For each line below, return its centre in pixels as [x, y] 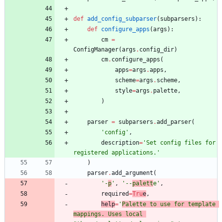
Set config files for [181, 142]
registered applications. [115, 152]
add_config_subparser [122, 19]
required [115, 194]
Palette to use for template [169, 204]
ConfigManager [96, 49]
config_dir [157, 49]
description [120, 142]
